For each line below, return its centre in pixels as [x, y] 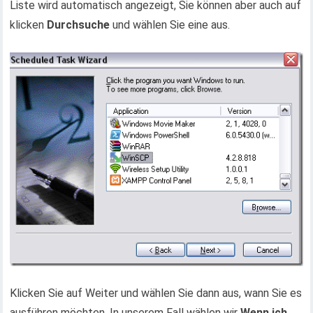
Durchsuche [79, 25]
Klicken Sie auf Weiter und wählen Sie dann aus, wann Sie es [156, 293]
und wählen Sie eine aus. [170, 25]
